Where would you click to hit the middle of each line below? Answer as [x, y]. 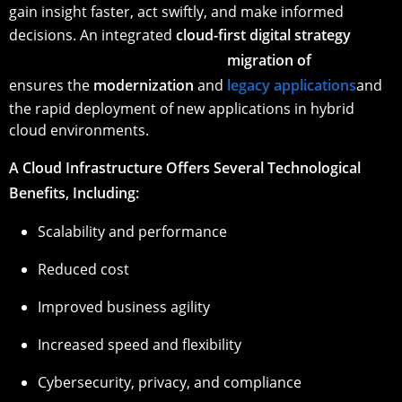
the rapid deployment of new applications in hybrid [182, 108]
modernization [144, 85]
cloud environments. [79, 130]
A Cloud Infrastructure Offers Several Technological [185, 167]
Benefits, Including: [74, 192]
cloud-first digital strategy [263, 35]
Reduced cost [83, 269]
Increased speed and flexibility [140, 344]
